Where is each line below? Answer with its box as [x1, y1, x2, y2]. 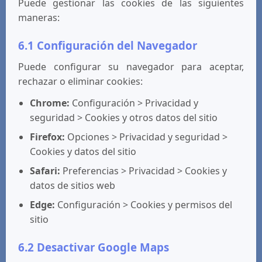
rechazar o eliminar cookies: [18, 75, 143, 88]
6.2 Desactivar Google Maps [18, 240, 169, 254]
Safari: [30, 164, 60, 177]
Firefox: [30, 130, 65, 143]
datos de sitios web [30, 179, 115, 192]
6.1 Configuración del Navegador [18, 38, 197, 53]
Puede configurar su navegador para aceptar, [18, 60, 244, 73]
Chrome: [30, 96, 70, 109]
